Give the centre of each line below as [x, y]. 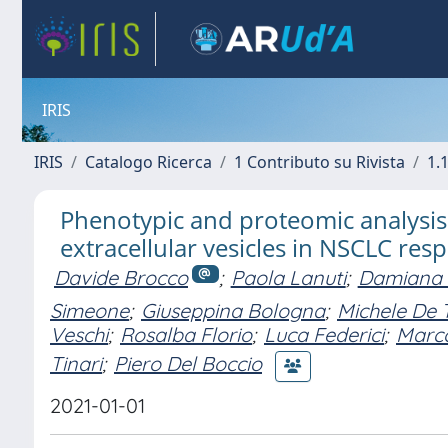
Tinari [76, 364]
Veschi [79, 334]
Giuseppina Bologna [233, 310]
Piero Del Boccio [188, 364]
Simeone [89, 310]
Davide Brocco [121, 277]
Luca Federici [324, 334]
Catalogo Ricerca [148, 162]
